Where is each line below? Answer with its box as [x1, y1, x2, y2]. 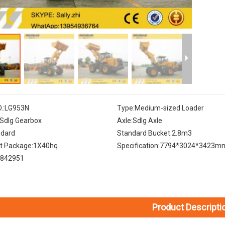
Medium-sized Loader [134, 104, 204, 113]
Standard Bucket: [117, 129, 172, 138]
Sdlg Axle [132, 117, 162, 125]
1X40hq [33, 142, 58, 150]
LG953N [5, 104, 29, 113]
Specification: [117, 142, 160, 150]
